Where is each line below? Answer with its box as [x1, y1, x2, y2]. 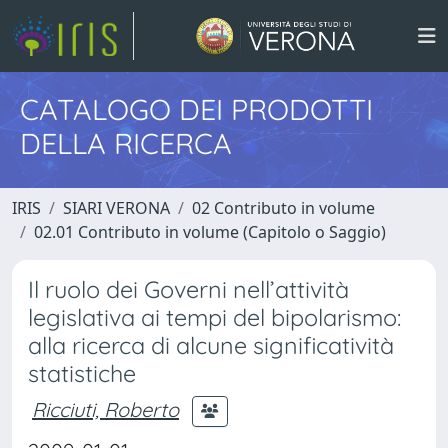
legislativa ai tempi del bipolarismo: [28, 303, 401, 332]
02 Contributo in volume [192, 197, 375, 219]
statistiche [28, 359, 136, 388]
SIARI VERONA [63, 197, 170, 219]
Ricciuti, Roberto [32, 396, 179, 422]
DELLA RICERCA [20, 125, 232, 161]
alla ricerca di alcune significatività [28, 331, 394, 360]
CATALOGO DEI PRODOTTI [20, 91, 373, 127]
